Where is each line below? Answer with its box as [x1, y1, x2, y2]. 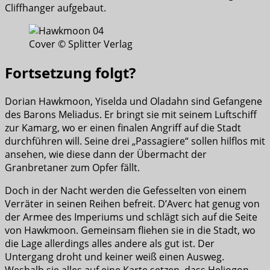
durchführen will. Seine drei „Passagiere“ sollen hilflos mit [5, 134, 265, 148]
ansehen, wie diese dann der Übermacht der [5, 148, 207, 161]
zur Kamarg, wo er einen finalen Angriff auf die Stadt [5, 121, 241, 134]
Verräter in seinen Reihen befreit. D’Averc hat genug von [5, 197, 260, 210]
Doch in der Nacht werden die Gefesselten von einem [5, 184, 246, 197]
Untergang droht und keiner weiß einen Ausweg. [5, 250, 224, 263]
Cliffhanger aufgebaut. [5, 1, 106, 15]
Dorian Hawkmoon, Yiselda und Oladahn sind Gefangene [5, 95, 262, 108]
